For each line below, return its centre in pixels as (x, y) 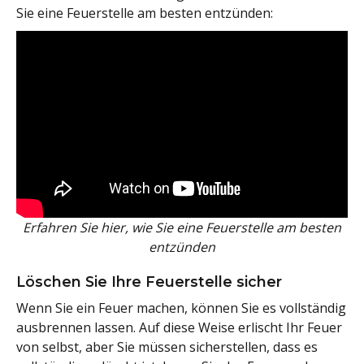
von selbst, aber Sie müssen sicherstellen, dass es (167, 347)
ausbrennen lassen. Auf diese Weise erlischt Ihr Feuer (179, 327)
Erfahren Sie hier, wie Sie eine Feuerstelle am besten (182, 227)
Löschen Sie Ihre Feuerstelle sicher (149, 281)
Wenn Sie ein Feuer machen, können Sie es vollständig (181, 308)
